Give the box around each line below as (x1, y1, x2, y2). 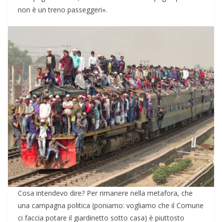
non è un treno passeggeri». (18, 5, 107, 15)
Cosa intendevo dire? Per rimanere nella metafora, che (18, 188, 193, 198)
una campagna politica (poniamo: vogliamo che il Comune (18, 201, 204, 211)
